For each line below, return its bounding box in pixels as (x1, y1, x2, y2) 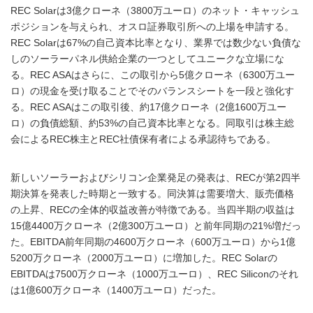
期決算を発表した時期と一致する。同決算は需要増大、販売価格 (10, 189, 294, 199)
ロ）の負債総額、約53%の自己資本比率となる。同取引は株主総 (10, 118, 294, 129)
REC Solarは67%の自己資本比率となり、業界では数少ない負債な (10, 38, 301, 48)
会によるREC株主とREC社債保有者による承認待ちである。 (10, 134, 276, 145)
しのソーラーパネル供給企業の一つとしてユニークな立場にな (10, 54, 284, 64)
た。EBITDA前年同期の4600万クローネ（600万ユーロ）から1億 (10, 237, 296, 247)
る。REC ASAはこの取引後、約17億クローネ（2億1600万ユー (10, 102, 286, 112)
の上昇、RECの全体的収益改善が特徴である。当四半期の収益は (10, 205, 295, 215)
